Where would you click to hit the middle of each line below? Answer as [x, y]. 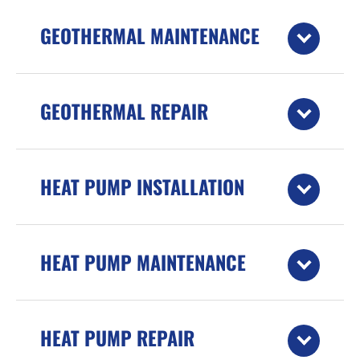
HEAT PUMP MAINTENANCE [143, 262]
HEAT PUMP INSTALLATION [142, 186]
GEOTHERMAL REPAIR [124, 110]
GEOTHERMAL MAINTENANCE [150, 35]
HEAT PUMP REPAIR [117, 337]
